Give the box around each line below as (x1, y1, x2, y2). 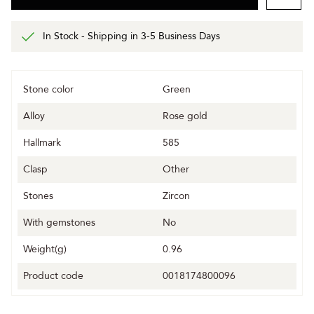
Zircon (163, 189, 190, 203)
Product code (23, 269, 83, 283)
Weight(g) (23, 243, 67, 257)
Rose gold (163, 109, 207, 123)
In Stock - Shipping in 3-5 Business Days (43, 29, 220, 43)
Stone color (23, 83, 74, 97)
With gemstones (23, 216, 95, 230)
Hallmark (23, 136, 61, 150)
